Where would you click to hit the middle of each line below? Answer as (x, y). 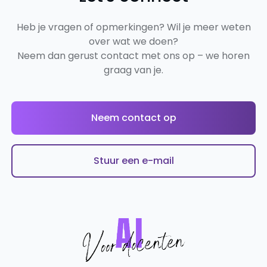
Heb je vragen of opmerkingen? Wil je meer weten (133, 27)
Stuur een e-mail (133, 160)
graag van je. (133, 70)
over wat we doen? (133, 41)
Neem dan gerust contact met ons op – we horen (133, 55)
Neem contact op (133, 117)
